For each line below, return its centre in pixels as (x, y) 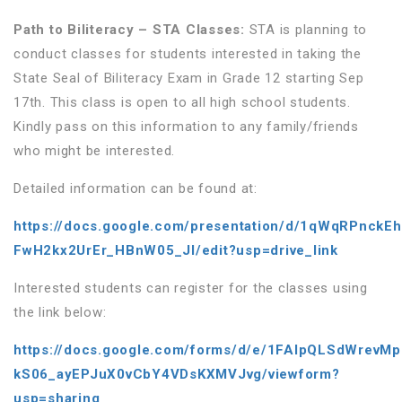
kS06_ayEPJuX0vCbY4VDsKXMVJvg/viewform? (177, 374)
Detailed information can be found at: (135, 188)
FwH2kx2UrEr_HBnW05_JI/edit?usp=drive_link (176, 250)
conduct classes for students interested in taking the (188, 53)
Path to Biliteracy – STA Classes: (129, 29)
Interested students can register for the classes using (191, 288)
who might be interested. (94, 150)
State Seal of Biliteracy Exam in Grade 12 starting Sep (189, 78)
